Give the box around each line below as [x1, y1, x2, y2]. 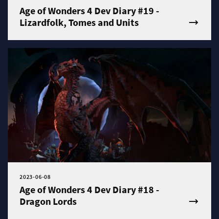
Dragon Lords [20, 195, 77, 207]
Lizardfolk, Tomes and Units [20, 16, 139, 29]
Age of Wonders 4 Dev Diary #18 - [20, 183, 159, 196]
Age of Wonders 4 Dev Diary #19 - [20, 4, 159, 17]
